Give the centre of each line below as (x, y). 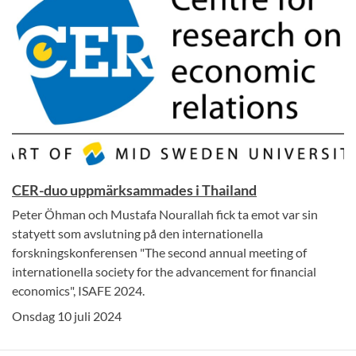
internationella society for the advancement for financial (164, 272)
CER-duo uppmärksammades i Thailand (134, 190)
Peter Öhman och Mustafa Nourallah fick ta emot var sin (165, 215)
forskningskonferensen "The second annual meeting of (159, 253)
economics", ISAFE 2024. (78, 291)
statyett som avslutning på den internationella (137, 234)
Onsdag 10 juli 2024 (67, 316)
